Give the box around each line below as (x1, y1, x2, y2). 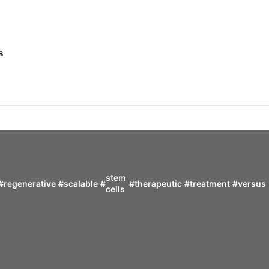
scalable (64, 178, 98, 189)
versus (238, 178, 266, 189)
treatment (190, 178, 230, 189)
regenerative (4, 178, 56, 189)
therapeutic (134, 178, 182, 189)
